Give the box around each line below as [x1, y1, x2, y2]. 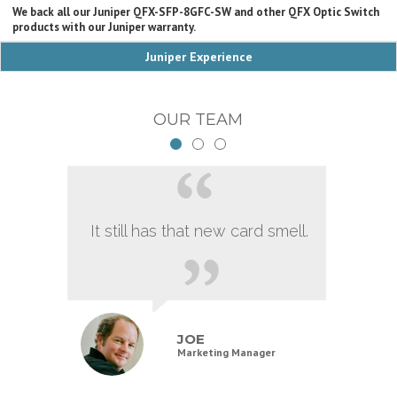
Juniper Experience [144, 48, 253, 65]
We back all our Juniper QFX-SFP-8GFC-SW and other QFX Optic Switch [12, 4, 380, 19]
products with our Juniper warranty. [12, 19, 197, 35]
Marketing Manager [176, 345, 276, 359]
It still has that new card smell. [90, 221, 308, 240]
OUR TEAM [153, 109, 244, 129]
